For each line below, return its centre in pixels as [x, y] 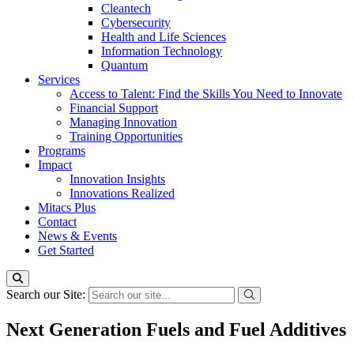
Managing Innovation [123, 122]
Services [59, 79]
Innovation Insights [117, 179]
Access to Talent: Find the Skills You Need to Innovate [206, 94]
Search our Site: [47, 294]
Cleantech [126, 8]
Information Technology [162, 51]
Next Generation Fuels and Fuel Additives [176, 329]
